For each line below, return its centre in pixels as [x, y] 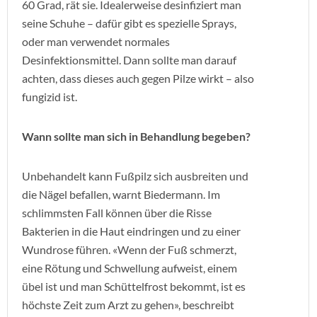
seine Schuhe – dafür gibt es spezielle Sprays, [129, 23]
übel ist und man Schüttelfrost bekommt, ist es [134, 286]
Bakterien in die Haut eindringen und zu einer [131, 231]
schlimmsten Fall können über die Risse [117, 213]
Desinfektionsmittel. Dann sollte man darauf [129, 60]
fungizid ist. [50, 97]
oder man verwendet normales [96, 41]
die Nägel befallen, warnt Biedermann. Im [121, 194]
